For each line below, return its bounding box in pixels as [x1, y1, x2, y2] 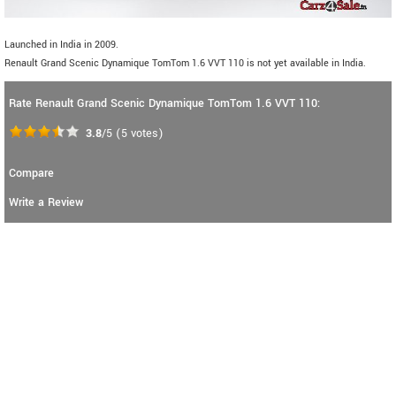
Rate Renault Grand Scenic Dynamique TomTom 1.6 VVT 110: [9, 95, 320, 112]
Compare [9, 165, 54, 182]
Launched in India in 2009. [4, 38, 118, 52]
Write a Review [9, 194, 83, 211]
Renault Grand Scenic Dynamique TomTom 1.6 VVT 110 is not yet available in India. [4, 57, 366, 71]
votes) [127, 126, 164, 142]
